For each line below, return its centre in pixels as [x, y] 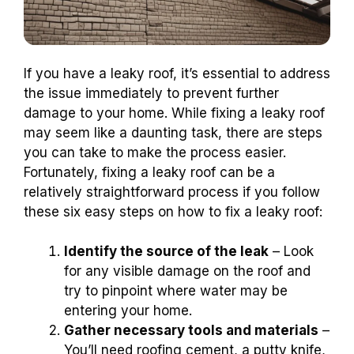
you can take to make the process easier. [155, 152]
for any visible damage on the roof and [187, 271]
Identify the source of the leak [166, 252]
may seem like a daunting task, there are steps [173, 132]
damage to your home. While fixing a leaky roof [174, 113]
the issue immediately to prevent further [151, 93]
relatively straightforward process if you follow [172, 192]
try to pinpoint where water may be [176, 291]
